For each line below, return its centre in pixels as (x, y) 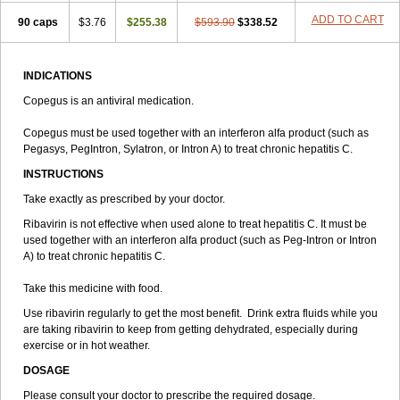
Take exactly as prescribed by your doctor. (124, 199)
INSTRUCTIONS (63, 174)
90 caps (37, 22)
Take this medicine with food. (93, 288)
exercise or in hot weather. (87, 346)
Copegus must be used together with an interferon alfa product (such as (196, 133)
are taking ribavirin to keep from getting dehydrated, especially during (191, 329)
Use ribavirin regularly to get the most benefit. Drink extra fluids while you (200, 313)
